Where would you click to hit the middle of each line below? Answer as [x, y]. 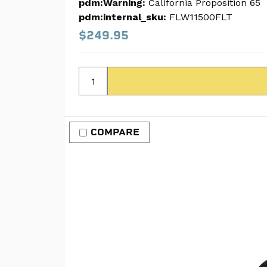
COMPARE [115, 132]
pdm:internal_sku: [122, 17]
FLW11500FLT [201, 17]
